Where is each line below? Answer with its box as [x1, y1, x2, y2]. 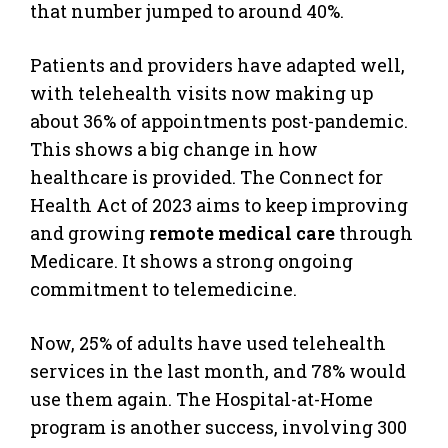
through [335, 220, 413, 245]
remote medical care [149, 220, 335, 245]
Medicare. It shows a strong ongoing [30, 248, 353, 273]
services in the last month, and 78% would [30, 358, 406, 383]
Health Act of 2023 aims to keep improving [30, 192, 408, 217]
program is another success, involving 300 [30, 414, 407, 439]
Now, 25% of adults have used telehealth [30, 330, 386, 355]
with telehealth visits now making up [30, 80, 373, 105]
